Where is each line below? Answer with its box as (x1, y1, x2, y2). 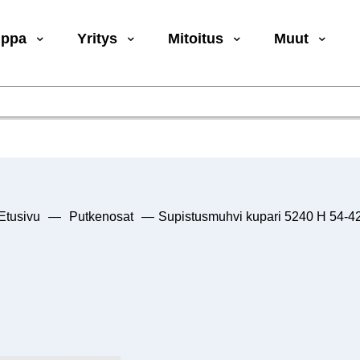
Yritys (77, 31, 118, 47)
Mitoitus (168, 31, 224, 47)
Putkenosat (69, 209, 133, 223)
